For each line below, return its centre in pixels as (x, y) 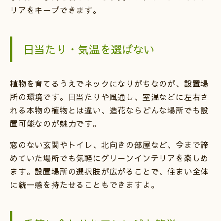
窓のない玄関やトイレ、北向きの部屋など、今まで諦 (110, 144)
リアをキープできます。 (55, 10)
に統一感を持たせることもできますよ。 (85, 184)
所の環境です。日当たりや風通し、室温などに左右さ (110, 96)
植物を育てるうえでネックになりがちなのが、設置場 (110, 83)
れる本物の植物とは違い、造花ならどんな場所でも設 (110, 110)
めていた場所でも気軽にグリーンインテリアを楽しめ (110, 158)
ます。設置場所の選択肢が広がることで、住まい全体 (110, 171)
